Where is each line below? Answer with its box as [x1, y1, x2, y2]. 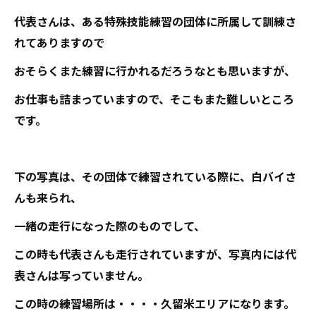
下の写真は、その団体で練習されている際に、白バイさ [14, 167, 296, 185]
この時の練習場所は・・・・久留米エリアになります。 [14, 294, 295, 312]
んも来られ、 [14, 188, 82, 206]
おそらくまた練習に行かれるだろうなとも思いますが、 [14, 61, 296, 79]
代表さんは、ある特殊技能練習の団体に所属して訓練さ [14, 12, 296, 30]
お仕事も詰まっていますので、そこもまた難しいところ [14, 90, 294, 107]
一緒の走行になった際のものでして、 [14, 217, 205, 234]
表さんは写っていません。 [14, 266, 149, 284]
